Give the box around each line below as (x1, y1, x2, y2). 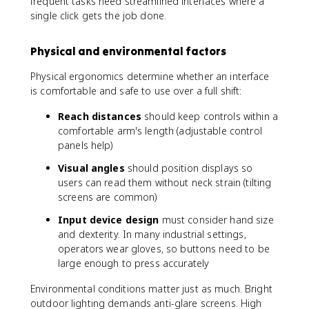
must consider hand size (159, 213, 274, 226)
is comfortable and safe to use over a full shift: (30, 84, 242, 97)
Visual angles (58, 161, 125, 175)
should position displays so (124, 161, 253, 175)
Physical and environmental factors (30, 44, 226, 58)
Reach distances (58, 110, 141, 123)
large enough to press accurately (58, 257, 210, 270)
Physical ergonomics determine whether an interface (30, 70, 270, 83)
